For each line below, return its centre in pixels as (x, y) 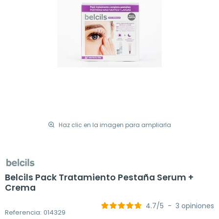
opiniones (198, 206)
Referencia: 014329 (35, 212)
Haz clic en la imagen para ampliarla (115, 125)
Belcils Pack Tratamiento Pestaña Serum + (99, 178)
